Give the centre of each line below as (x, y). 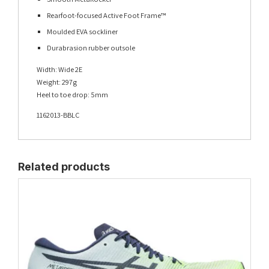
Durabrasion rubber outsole (91, 48)
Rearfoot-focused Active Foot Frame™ (107, 15)
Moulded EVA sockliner (83, 32)
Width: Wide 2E (59, 70)
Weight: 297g (57, 82)
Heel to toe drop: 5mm (72, 95)
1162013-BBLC (58, 115)
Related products (64, 167)
